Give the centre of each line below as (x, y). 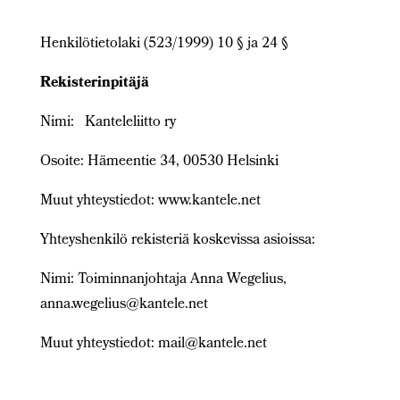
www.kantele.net (209, 201)
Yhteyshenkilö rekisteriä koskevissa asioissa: (177, 241)
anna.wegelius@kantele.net (124, 305)
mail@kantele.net (212, 344)
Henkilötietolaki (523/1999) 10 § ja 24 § (164, 44)
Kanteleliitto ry (130, 123)
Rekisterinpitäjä (94, 83)
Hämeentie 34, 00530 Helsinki (183, 162)
